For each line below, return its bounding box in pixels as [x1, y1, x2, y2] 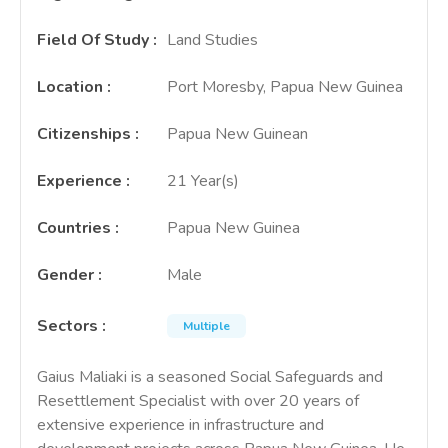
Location [37, 76, 103, 98]
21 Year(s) [167, 170, 239, 192]
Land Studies [167, 29, 258, 51]
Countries [37, 217, 111, 239]
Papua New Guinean [167, 123, 308, 145]
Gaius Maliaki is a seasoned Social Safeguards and [37, 366, 383, 388]
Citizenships [37, 123, 131, 145]
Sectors [37, 315, 98, 337]
